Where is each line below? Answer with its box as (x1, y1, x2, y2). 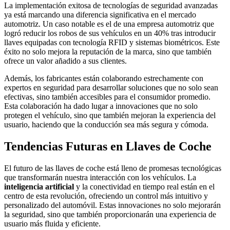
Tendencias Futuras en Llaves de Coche (4, 139, 212, 153)
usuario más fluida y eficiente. (4, 219, 101, 228)
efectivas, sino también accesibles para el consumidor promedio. (4, 92, 210, 101)
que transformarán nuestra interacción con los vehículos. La (4, 172, 196, 182)
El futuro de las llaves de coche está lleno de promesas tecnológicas (4, 163, 221, 172)
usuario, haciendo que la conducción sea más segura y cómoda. (4, 120, 208, 129)
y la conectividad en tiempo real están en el (74, 182, 215, 191)
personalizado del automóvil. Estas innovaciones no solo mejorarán (4, 200, 221, 209)
